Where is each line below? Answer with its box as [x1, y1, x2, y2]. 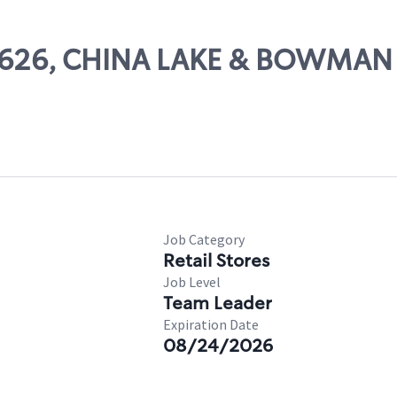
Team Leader [163, 292, 272, 315]
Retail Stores [163, 249, 269, 272]
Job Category [163, 230, 245, 248]
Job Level [163, 273, 221, 291]
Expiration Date [163, 315, 259, 333]
